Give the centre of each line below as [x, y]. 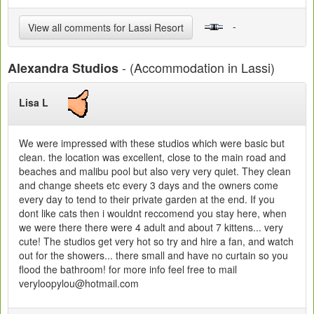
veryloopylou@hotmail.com [79, 283]
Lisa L [43, 102]
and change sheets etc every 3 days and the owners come [149, 185]
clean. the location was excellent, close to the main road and [152, 157]
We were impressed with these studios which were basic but [152, 143]
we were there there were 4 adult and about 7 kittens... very [151, 227]
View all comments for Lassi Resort [106, 27]
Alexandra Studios [63, 68]
